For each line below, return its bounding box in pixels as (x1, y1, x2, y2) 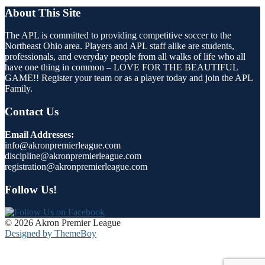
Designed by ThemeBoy (5, 228, 96, 239)
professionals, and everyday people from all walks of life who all (5, 51, 245, 62)
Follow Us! (5, 183, 57, 196)
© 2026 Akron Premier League (5, 218, 121, 228)
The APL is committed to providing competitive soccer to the (5, 30, 231, 41)
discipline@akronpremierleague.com (5, 150, 141, 161)
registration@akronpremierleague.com (5, 161, 147, 172)
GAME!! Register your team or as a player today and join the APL (5, 73, 253, 83)
